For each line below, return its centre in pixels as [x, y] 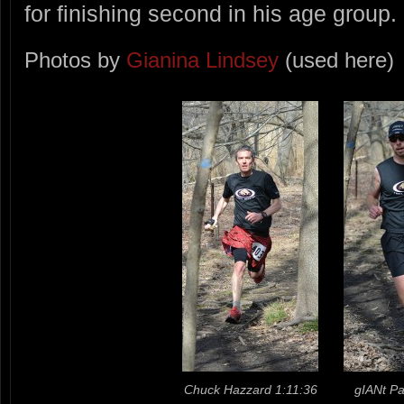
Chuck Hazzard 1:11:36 [250, 389]
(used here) [336, 60]
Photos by [75, 60]
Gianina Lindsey [202, 60]
